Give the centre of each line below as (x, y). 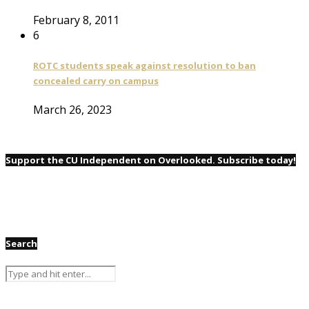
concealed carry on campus (96, 80)
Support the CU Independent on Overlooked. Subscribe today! (151, 160)
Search (21, 244)
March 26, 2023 (72, 110)
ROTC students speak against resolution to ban (144, 65)
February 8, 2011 (76, 20)
